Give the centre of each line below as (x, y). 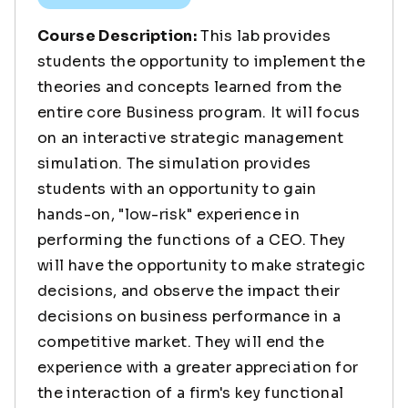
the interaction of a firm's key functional (191, 393)
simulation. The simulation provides (174, 163)
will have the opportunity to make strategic (202, 265)
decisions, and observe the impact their (189, 291)
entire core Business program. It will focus (199, 112)
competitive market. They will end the (181, 342)
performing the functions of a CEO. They (192, 240)
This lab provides (264, 36)
